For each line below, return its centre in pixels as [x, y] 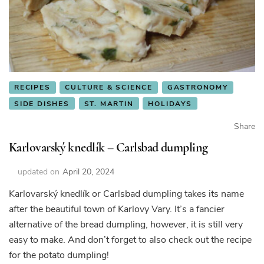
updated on [39, 171]
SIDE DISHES [42, 103]
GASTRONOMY [197, 88]
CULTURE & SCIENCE [109, 88]
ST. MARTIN [109, 103]
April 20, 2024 [88, 171]
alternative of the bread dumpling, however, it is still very [126, 224]
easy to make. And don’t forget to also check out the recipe [130, 240]
